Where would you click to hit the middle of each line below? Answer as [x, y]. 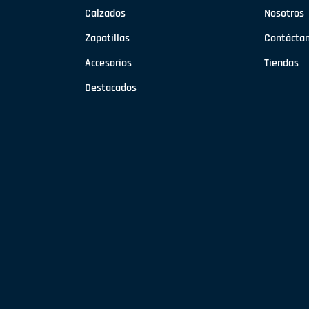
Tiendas [281, 63]
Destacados [111, 88]
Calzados [106, 14]
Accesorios [109, 63]
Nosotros [284, 14]
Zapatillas [108, 39]
